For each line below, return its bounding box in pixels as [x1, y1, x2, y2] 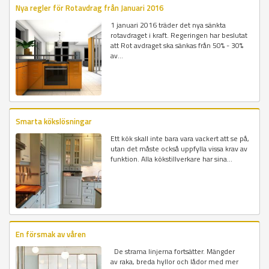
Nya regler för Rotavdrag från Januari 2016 [16, 2, 163, 14]
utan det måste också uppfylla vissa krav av [110, 142, 248, 154]
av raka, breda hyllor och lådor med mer [110, 255, 239, 267]
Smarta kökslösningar [16, 115, 92, 127]
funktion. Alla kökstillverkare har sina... [110, 153, 233, 165]
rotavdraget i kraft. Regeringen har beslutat [110, 29, 248, 41]
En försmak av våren [16, 228, 86, 240]
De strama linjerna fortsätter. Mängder [110, 245, 235, 257]
